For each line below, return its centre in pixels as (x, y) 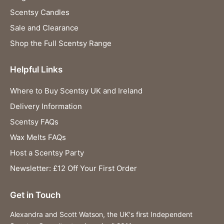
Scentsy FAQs (34, 122)
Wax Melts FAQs (38, 137)
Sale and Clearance (44, 27)
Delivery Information (46, 106)
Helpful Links (36, 70)
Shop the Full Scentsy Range (61, 43)
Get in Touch (35, 195)
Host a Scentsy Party (47, 153)
